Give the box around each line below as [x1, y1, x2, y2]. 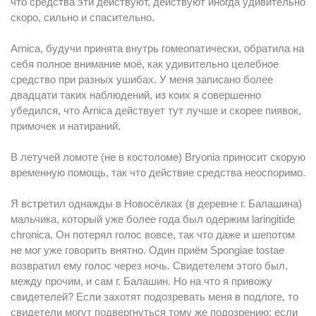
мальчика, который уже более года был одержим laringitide [11, 213, 295, 225]
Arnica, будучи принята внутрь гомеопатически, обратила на [11, 42, 304, 54]
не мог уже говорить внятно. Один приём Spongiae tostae [11, 244, 284, 256]
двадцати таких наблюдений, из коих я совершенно [11, 89, 261, 101]
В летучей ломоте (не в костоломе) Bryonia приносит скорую [11, 151, 305, 163]
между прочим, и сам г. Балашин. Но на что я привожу [11, 275, 272, 287]
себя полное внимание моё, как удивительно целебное [11, 58, 279, 70]
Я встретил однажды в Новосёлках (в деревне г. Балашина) [11, 197, 302, 209]
